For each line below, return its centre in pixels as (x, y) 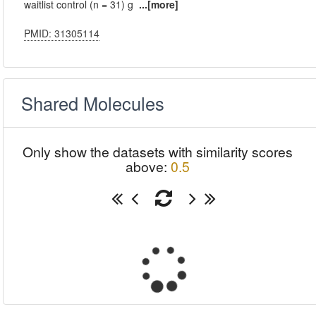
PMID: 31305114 (62, 33)
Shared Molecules (93, 103)
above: (148, 166)
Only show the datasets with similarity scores (158, 152)
